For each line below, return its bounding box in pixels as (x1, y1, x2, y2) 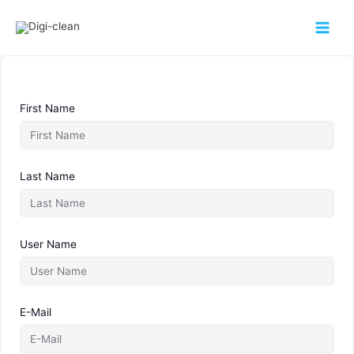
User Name (20, 238, 77, 250)
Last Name (20, 170, 75, 183)
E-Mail (20, 306, 51, 318)
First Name (20, 102, 75, 115)
